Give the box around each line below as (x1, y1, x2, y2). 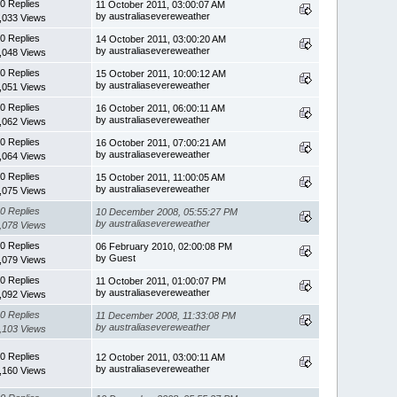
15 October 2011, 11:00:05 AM (96, 171, 226, 183)
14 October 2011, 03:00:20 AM (96, 33, 227, 44)
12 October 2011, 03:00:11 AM (96, 351, 226, 362)
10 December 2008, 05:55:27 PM (96, 206, 238, 217)
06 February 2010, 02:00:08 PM (96, 240, 233, 252)
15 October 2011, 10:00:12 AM (96, 67, 227, 79)
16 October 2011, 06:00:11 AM (96, 102, 226, 113)
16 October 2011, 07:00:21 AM (96, 136, 227, 148)
